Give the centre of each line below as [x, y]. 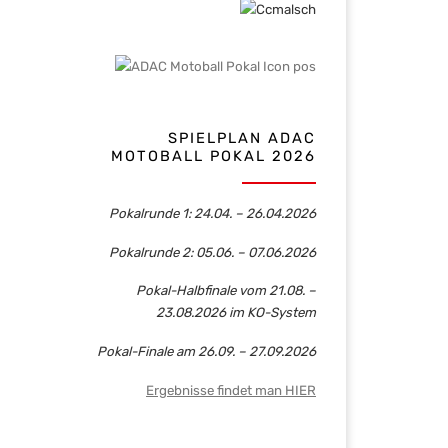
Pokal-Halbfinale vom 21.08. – [226, 290]
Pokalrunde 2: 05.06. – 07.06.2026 [212, 251]
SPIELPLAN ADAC [242, 138]
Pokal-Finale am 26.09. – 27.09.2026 [206, 351]
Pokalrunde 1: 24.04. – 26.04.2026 [212, 212]
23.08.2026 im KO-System [236, 312]
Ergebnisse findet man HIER [231, 389]
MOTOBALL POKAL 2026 [213, 156]
